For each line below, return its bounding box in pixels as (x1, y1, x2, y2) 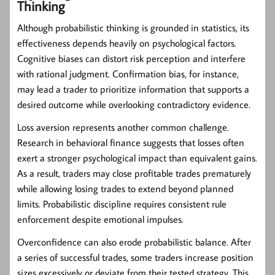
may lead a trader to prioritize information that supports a (17, 82, 249, 95)
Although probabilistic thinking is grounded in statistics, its (17, 21, 249, 34)
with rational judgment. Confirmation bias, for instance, (17, 67, 239, 80)
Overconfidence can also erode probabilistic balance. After (17, 235, 251, 248)
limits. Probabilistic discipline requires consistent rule (17, 197, 227, 210)
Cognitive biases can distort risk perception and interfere (17, 52, 246, 64)
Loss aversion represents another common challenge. (17, 120, 229, 133)
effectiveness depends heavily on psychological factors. (17, 36, 236, 49)
